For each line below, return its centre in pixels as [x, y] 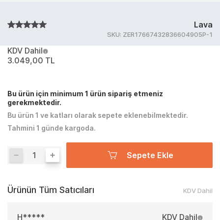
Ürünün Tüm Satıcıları [51, 190]
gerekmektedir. [34, 102]
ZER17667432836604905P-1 [168, 34]
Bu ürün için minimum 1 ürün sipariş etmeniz [85, 94]
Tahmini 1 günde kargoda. [52, 128]
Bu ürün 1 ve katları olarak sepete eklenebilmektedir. [98, 115]
